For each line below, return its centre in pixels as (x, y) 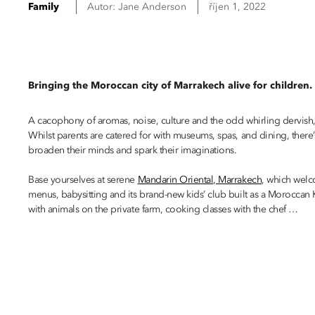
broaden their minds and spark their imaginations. (133, 150)
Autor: (103, 7)
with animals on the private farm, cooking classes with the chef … (163, 210)
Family (44, 7)
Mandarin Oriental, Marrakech (200, 180)
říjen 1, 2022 (237, 7)
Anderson (164, 7)
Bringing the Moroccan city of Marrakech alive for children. (170, 86)
